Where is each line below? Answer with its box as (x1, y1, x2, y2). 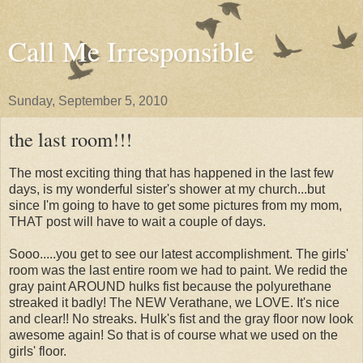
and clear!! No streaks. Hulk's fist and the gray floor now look (9, 311, 353, 326)
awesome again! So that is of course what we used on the (9, 327, 338, 342)
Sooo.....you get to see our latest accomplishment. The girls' (9, 246, 348, 261)
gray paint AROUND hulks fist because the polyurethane (9, 279, 331, 293)
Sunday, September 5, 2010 (8, 94, 168, 108)
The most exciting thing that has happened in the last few (9, 165, 334, 180)
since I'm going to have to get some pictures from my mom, (9, 198, 342, 212)
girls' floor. (9, 344, 66, 358)
